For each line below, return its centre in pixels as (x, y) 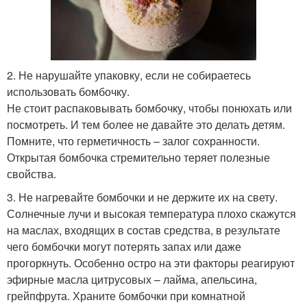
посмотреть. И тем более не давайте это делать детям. (146, 125)
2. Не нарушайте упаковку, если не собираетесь (129, 75)
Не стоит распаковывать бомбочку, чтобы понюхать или (149, 108)
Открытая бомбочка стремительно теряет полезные (138, 158)
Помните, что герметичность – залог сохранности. (133, 141)
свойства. (33, 174)
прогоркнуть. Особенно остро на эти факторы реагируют (151, 263)
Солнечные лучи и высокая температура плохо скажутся (151, 214)
